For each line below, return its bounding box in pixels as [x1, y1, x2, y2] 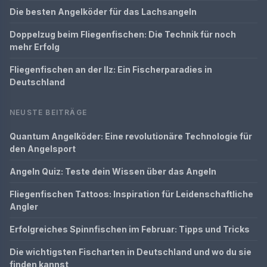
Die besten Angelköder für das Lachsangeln [10, 7, 197, 17]
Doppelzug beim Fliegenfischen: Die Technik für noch [10, 29, 236, 39]
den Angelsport [10, 144, 76, 154]
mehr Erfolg [10, 42, 60, 52]
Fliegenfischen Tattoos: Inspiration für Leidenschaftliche [10, 189, 253, 199]
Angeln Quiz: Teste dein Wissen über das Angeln [10, 166, 216, 176]
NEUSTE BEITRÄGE [10, 108, 87, 117]
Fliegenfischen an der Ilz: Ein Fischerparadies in [10, 64, 212, 74]
